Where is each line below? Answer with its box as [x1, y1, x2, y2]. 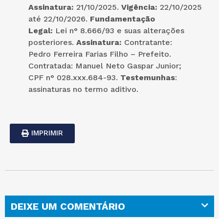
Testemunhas [120, 72, 175, 82]
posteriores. [28, 37, 76, 47]
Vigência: [121, 2, 157, 12]
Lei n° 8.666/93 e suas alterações [55, 25, 184, 35]
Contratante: [124, 37, 172, 47]
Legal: [28, 25, 55, 35]
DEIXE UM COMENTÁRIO [11, 200, 125, 212]
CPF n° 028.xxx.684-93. [28, 72, 120, 82]
